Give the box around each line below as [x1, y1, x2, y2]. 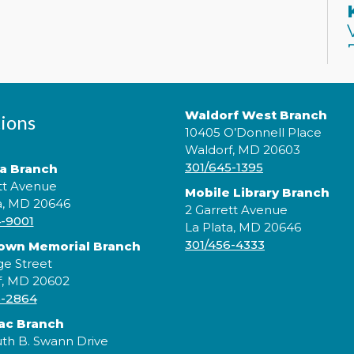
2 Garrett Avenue [185, 201, 288, 217]
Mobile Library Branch [185, 184, 330, 200]
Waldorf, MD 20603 [185, 141, 300, 157]
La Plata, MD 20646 [185, 219, 301, 235]
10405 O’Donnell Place [185, 124, 322, 140]
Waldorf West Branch [185, 107, 327, 122]
